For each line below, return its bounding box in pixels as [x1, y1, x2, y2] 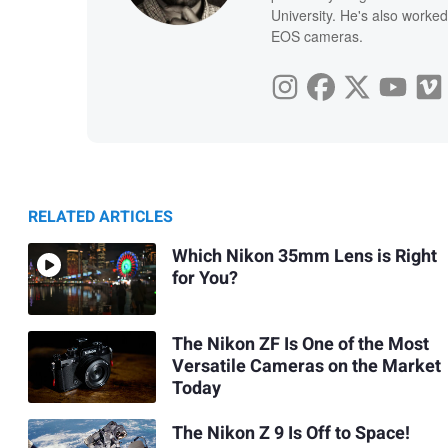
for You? [171, 265, 238, 293]
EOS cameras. [270, 25, 363, 46]
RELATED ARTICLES [28, 204, 173, 229]
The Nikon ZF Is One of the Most [171, 331, 429, 359]
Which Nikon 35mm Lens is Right [171, 243, 437, 271]
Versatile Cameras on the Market [171, 353, 441, 381]
